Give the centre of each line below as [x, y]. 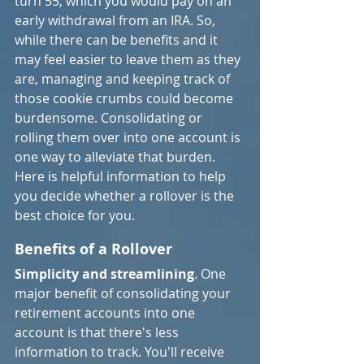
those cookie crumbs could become [126, 98]
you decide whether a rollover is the [126, 196]
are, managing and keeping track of [124, 79]
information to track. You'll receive [121, 352]
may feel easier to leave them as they [129, 59]
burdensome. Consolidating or [110, 118]
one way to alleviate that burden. [117, 157]
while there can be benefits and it [118, 40]
